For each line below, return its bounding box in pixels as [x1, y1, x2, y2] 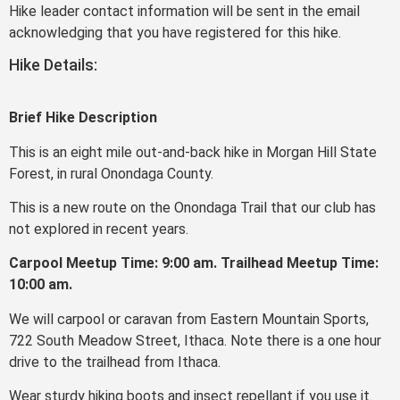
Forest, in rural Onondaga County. [9, 164, 213, 182]
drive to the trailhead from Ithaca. [9, 353, 221, 371]
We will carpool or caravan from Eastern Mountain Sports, [9, 310, 369, 328]
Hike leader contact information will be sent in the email [9, 3, 360, 21]
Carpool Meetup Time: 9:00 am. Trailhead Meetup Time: [9, 254, 379, 272]
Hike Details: [9, 54, 97, 74]
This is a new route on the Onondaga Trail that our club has [9, 198, 376, 216]
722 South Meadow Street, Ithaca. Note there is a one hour [9, 331, 381, 349]
